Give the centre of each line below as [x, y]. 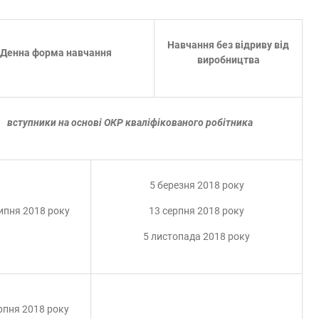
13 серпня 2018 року [197, 211]
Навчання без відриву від [228, 45]
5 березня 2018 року [197, 185]
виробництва [228, 60]
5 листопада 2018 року [197, 236]
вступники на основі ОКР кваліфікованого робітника [130, 122]
